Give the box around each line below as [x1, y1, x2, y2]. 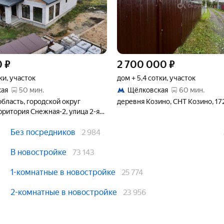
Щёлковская [127, 86, 168, 94]
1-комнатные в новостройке [10, 167, 115, 177]
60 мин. [179, 86, 204, 94]
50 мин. [19, 86, 44, 94]
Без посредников [10, 127, 75, 137]
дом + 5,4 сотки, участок [117, 74, 195, 82]
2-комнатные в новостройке [10, 187, 117, 197]
